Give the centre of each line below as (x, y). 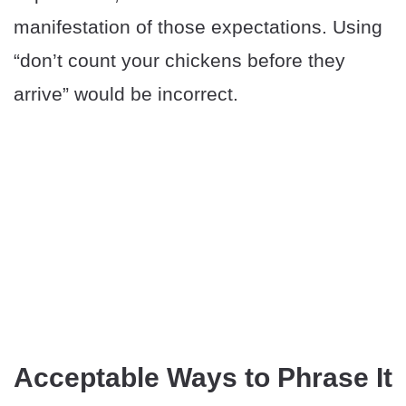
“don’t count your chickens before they (179, 60)
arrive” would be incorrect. (126, 93)
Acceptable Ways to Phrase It (203, 377)
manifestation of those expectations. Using (198, 26)
